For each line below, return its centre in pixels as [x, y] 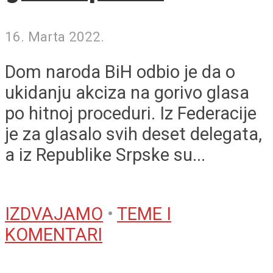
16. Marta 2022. [55, 36]
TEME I [144, 214]
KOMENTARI [54, 235]
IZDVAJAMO [54, 214]
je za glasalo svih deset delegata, [133, 134]
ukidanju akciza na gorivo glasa [127, 93]
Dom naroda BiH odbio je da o [120, 72]
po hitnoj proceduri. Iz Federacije [131, 114]
